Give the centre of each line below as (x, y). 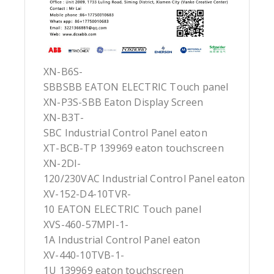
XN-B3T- (64, 118)
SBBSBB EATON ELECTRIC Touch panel (136, 87)
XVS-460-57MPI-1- (86, 225)
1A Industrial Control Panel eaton (122, 240)
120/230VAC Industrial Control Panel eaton (144, 179)
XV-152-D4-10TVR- (87, 194)
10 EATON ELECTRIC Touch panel (122, 209)
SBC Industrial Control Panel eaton (125, 133)
